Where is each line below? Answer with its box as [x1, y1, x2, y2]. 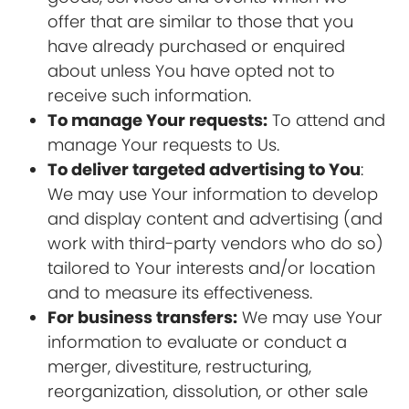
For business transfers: [47, 306, 238, 329]
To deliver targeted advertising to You [47, 158, 362, 181]
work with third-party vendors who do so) [47, 232, 384, 255]
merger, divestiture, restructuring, [47, 355, 312, 378]
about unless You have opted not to [47, 59, 336, 82]
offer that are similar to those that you [47, 10, 354, 33]
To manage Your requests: [47, 109, 268, 131]
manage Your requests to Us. [47, 133, 280, 156]
